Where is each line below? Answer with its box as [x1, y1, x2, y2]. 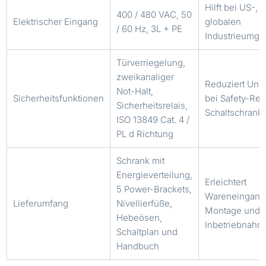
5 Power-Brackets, [116, 183, 192, 195]
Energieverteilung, [116, 169, 193, 180]
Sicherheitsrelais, [116, 99, 188, 111]
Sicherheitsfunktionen [13, 92, 104, 104]
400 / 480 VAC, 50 [116, 8, 192, 20]
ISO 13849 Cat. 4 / [116, 113, 190, 125]
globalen [205, 15, 242, 27]
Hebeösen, [116, 211, 163, 223]
